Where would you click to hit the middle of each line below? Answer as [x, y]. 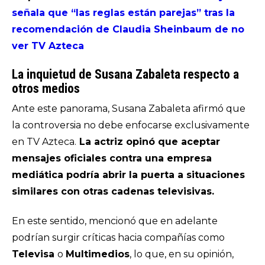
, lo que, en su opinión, [182, 254]
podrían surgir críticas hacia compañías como [118, 237]
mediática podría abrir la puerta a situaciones [128, 175]
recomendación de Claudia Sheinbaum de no [128, 29]
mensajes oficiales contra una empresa [112, 158]
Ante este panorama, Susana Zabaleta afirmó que [129, 109]
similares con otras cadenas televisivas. [113, 191]
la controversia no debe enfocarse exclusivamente [131, 125]
